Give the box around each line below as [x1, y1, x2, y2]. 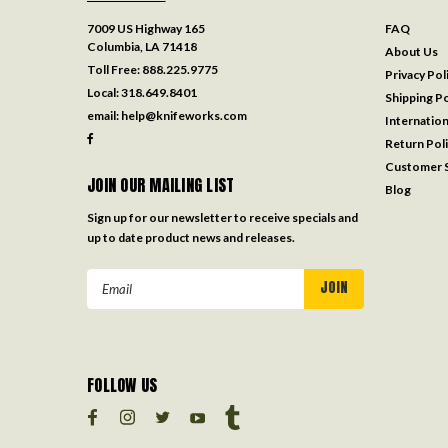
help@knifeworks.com [121, 107, 247, 123]
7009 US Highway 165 [87, 20, 205, 36]
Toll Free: [87, 61, 142, 77]
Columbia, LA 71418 [87, 38, 197, 54]
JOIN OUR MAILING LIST [87, 172, 235, 197]
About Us [384, 43, 438, 59]
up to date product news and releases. [87, 229, 295, 245]
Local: [87, 84, 121, 100]
